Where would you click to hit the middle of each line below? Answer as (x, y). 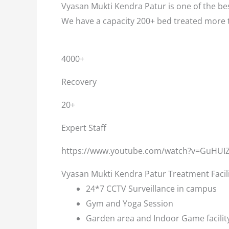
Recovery (79, 82)
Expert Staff (84, 128)
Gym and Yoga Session (130, 203)
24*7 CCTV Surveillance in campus (151, 189)
